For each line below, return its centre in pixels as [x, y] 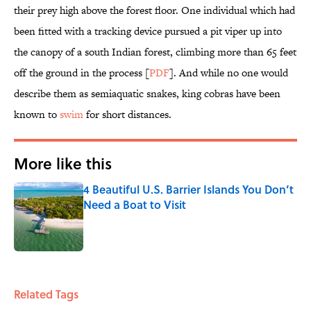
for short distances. [127, 115]
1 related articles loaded [59, 262]
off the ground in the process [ [82, 73]
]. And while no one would [229, 73]
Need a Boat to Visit [135, 205]
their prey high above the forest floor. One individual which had [154, 10]
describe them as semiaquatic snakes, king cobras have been [147, 94]
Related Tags [46, 294]
